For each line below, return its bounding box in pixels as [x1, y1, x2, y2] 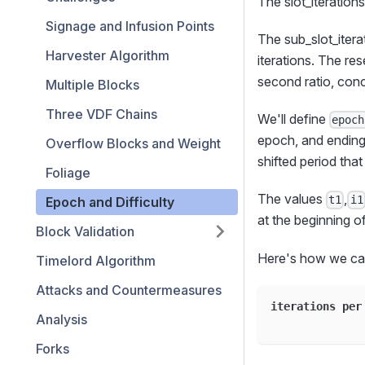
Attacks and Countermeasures [36, 282, 222, 298]
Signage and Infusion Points [46, 18, 214, 34]
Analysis [36, 311, 87, 328]
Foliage [46, 165, 90, 181]
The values [257, 191, 326, 208]
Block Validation [36, 223, 134, 240]
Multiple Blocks [46, 77, 139, 93]
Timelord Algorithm [36, 253, 156, 269]
